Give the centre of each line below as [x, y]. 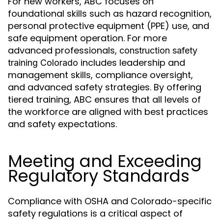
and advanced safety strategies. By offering [105, 87]
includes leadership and [132, 63]
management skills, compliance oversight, [100, 75]
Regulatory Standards [99, 176]
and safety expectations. [62, 124]
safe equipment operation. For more [87, 38]
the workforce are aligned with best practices [108, 112]
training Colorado [43, 63]
